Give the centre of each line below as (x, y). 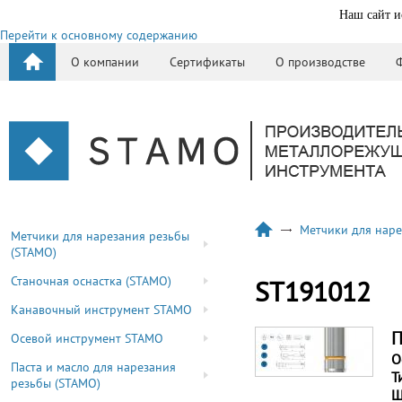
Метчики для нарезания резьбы (100, 236)
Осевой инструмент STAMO (87, 338)
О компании (105, 62)
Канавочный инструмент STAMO (101, 310)
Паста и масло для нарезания (93, 367)
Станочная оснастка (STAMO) (91, 281)
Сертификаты (207, 62)
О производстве (320, 62)
